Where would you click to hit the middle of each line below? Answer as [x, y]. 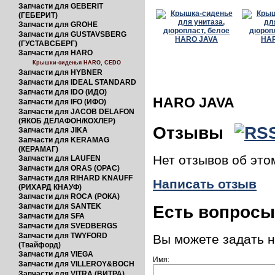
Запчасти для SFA [52, 216]
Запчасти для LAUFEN [60, 158]
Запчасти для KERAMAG [64, 140]
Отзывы [191, 133]
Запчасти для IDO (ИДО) [63, 92]
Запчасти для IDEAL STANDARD [77, 82]
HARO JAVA [194, 103]
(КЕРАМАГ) [38, 149]
